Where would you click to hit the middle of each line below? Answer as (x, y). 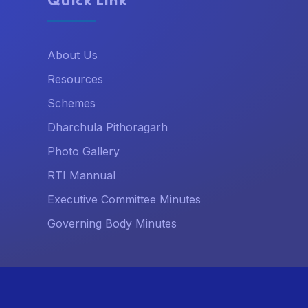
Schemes (71, 103)
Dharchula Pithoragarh (107, 128)
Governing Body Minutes (112, 224)
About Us (72, 55)
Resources (75, 79)
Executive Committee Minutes (124, 200)
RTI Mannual (81, 176)
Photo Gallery (83, 152)
